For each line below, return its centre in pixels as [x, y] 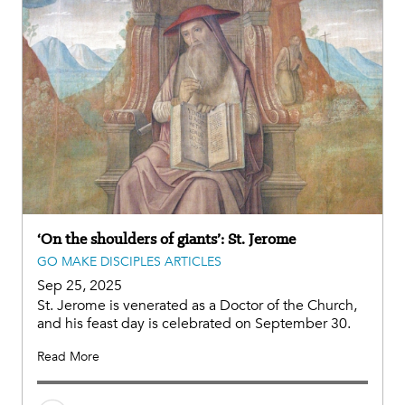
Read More [68, 357]
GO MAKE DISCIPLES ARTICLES [129, 262]
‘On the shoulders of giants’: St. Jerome [166, 239]
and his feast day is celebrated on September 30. [194, 324]
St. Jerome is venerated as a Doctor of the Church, [197, 306]
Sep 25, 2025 [80, 286]
